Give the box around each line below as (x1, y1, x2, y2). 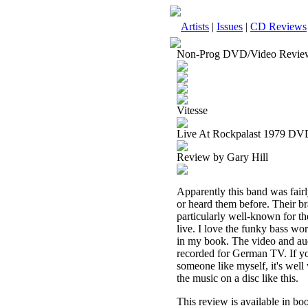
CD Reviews (250, 21, 307, 32)
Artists (181, 21, 209, 32)
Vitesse (177, 104, 208, 116)
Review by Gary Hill (177, 151, 268, 163)
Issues (217, 21, 243, 32)
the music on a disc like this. (177, 272, 298, 284)
